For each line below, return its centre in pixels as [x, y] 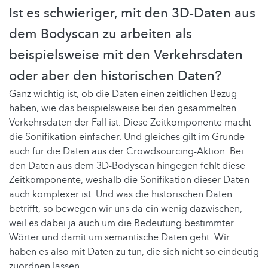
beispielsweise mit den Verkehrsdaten [126, 55]
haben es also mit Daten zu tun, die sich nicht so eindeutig [134, 252]
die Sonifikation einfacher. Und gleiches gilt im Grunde [127, 137]
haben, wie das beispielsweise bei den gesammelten [123, 108]
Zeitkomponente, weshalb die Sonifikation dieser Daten [129, 180]
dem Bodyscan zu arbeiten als [100, 34]
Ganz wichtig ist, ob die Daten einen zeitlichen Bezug [123, 94]
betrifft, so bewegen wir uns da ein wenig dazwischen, [126, 208]
